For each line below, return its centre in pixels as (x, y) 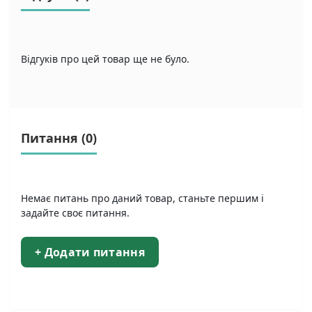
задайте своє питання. (75, 213)
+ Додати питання (90, 252)
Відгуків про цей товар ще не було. (105, 59)
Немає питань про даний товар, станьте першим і (142, 198)
